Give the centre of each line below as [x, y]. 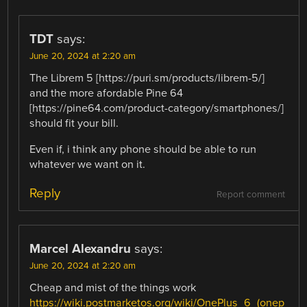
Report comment [250, 194]
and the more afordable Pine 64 [107, 94]
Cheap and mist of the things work [113, 287]
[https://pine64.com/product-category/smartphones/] [157, 109]
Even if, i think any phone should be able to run [143, 150]
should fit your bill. [74, 124]
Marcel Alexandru [81, 248]
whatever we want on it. [88, 165]
